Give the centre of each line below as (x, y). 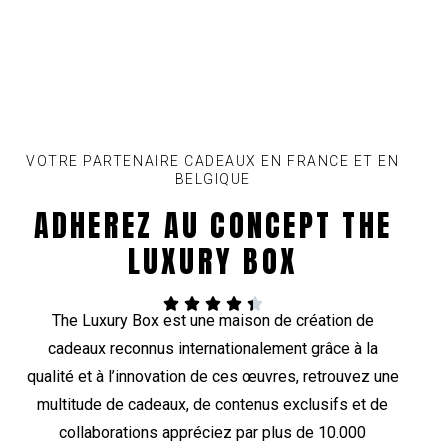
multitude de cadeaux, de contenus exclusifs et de (213, 405)
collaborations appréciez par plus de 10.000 (213, 433)
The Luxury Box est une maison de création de (212, 321)
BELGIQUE (212, 179)
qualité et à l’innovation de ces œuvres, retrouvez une (212, 377)
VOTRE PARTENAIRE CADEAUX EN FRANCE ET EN (213, 161)
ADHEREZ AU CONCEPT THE (213, 226)
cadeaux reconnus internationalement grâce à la (212, 349)
